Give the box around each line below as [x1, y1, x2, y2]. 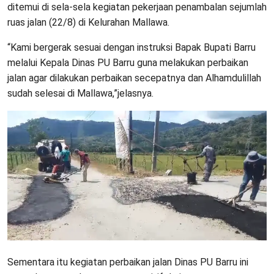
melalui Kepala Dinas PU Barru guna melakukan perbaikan [7, 56, 248, 68]
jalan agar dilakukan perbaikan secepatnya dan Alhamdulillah [7, 72, 261, 84]
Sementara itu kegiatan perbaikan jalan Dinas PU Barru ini [7, 256, 248, 268]
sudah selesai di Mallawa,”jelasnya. [7, 87, 154, 99]
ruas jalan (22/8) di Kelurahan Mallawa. [7, 16, 169, 28]
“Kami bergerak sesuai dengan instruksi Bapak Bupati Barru [7, 41, 256, 53]
